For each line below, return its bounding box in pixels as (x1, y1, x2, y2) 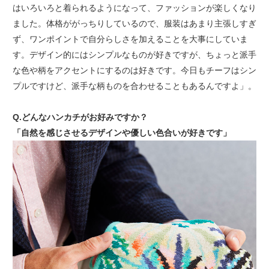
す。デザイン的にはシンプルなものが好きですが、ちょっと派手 (12, 49, 256, 59)
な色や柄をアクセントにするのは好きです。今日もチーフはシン (12, 65, 256, 75)
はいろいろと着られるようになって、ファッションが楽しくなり (12, 2, 256, 13)
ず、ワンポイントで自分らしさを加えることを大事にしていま (12, 34, 248, 44)
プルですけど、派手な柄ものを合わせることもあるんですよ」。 (12, 80, 256, 91)
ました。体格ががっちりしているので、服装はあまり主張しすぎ (12, 18, 256, 28)
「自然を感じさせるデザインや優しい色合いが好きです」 (12, 127, 231, 138)
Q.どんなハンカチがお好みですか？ (12, 112, 148, 122)
